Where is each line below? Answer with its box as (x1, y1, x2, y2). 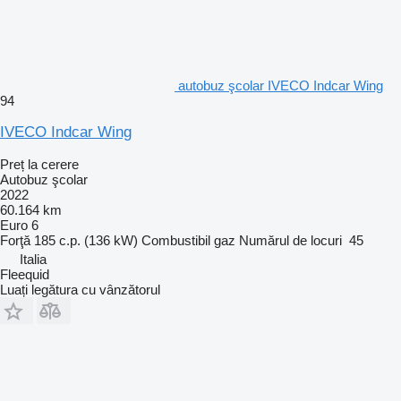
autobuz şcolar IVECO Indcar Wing (178, 77, 383, 93)
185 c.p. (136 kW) (34, 232, 138, 248)
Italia (20, 251, 47, 267)
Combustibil (141, 232, 210, 248)
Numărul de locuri (239, 232, 342, 248)
